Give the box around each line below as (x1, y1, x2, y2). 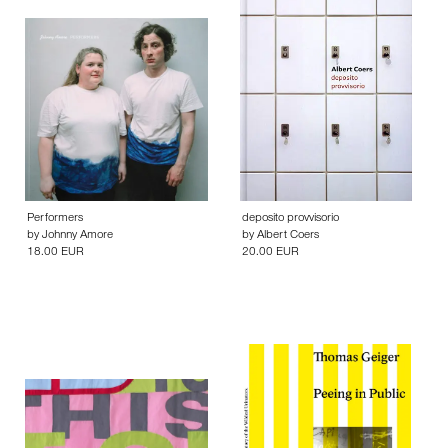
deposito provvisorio (242, 213, 339, 226)
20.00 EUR (242, 247, 299, 260)
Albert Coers (257, 230, 319, 243)
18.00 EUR (27, 247, 84, 260)
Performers (27, 213, 83, 226)
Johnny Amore (42, 230, 113, 243)
